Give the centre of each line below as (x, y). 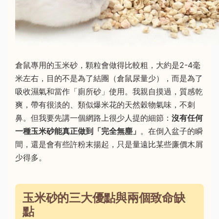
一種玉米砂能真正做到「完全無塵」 (78, 131)
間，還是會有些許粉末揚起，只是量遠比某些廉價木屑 (109, 144)
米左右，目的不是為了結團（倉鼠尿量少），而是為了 (109, 78)
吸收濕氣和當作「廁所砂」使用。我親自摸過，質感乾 (109, 91)
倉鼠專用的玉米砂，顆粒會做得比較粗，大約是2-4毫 (108, 65)
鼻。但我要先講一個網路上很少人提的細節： (93, 118)
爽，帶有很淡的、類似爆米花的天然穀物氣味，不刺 (105, 105)
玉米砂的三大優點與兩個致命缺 (104, 198)
